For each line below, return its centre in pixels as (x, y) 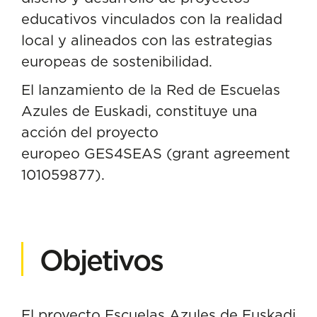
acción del (59, 132)
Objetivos (101, 260)
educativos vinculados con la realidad (152, 19)
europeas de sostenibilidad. (117, 61)
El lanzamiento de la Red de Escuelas (151, 90)
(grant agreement (226, 153)
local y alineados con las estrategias (147, 40)
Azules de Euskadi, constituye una (139, 111)
